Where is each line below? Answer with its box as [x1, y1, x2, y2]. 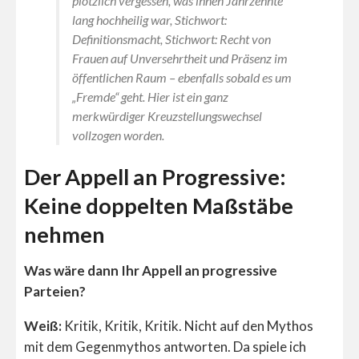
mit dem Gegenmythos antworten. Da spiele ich [24, 337, 306, 355]
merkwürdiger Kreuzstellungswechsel [72, 107, 262, 123]
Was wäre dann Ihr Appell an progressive [24, 261, 277, 279]
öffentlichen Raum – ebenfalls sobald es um [72, 69, 292, 85]
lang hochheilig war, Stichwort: [72, 11, 227, 27]
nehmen [24, 221, 105, 248]
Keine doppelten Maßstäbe [24, 192, 293, 220]
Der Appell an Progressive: [24, 163, 286, 191]
